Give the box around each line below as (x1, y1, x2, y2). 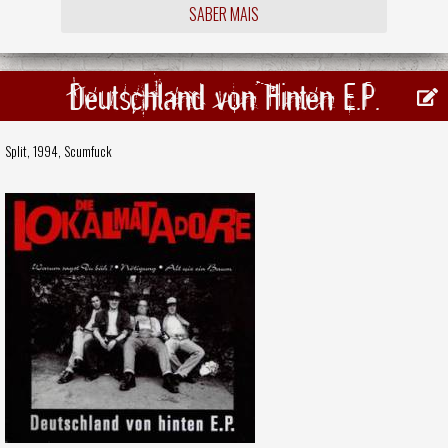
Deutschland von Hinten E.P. (68, 72, 380, 120)
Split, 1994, (5, 141, 64, 162)
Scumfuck (64, 141, 112, 162)
